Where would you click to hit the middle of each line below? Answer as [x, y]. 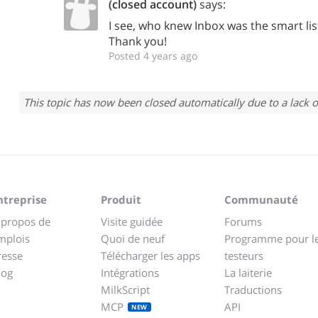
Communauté [261, 199]
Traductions [253, 290]
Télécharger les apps [150, 256]
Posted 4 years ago [153, 56]
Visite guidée [132, 221]
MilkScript [125, 290]
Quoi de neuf [133, 238]
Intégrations [130, 273]
